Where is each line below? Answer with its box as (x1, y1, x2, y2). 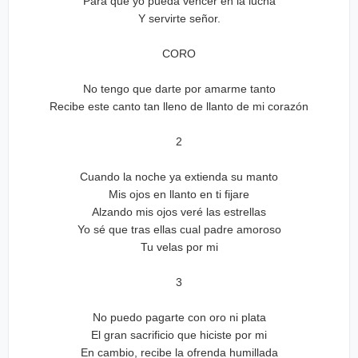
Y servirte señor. (137, 12, 221, 25)
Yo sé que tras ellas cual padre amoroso (77, 223, 281, 236)
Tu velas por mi (140, 241, 218, 253)
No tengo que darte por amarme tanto (82, 82, 276, 95)
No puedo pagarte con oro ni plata (92, 311, 266, 324)
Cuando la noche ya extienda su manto (80, 170, 278, 183)
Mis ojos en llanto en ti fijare (109, 188, 249, 201)
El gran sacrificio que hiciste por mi (91, 328, 267, 341)
